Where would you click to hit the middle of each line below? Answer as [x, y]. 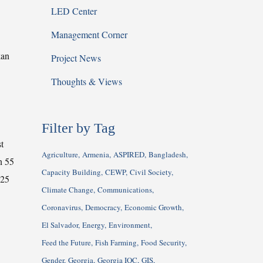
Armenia [96, 154]
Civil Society [151, 172]
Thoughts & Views [87, 81]
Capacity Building [71, 172]
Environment [129, 225]
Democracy [103, 207]
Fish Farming [116, 242]
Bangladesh [167, 154]
